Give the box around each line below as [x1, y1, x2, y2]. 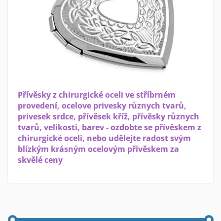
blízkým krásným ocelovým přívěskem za [18, 144, 179, 155]
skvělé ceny [18, 154, 63, 166]
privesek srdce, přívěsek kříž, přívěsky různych [18, 111, 199, 122]
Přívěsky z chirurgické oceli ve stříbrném [18, 89, 176, 101]
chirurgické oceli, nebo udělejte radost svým [18, 133, 191, 144]
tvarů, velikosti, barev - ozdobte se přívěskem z [18, 122, 201, 133]
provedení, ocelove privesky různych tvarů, [18, 100, 186, 111]
